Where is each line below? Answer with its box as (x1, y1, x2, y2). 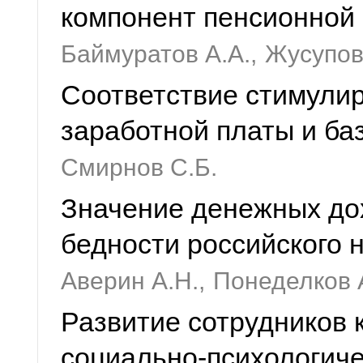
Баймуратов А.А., (61, 41, 257, 67)
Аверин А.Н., (61, 267, 205, 294)
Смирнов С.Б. (61, 154, 217, 181)
